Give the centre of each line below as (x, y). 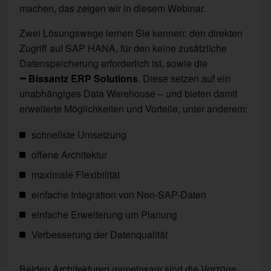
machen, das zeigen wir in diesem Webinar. (113, 8)
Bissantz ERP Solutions (83, 78)
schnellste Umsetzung (79, 135)
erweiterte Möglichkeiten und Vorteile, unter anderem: (133, 109)
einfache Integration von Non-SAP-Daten (119, 194)
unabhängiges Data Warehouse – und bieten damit (128, 93)
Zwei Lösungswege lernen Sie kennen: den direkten (131, 33)
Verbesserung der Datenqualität (100, 234)
